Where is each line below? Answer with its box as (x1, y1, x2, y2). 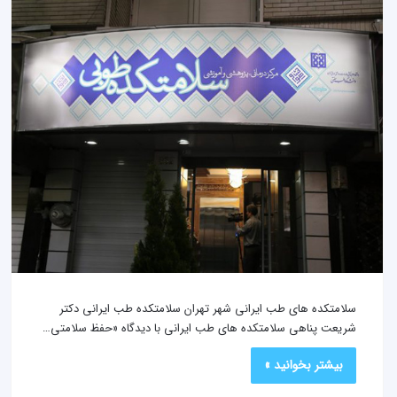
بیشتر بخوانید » (264, 355, 343, 376)
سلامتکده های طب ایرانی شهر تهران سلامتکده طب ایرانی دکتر (59, 300, 356, 319)
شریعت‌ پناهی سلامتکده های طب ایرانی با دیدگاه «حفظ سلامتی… (43, 319, 356, 339)
